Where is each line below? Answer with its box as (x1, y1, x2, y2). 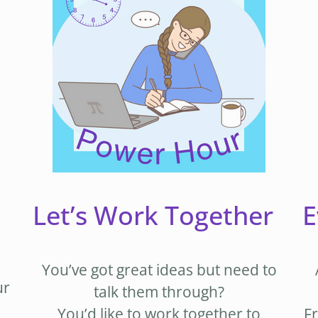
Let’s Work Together (33, 198, 273, 234)
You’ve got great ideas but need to (41, 260, 277, 280)
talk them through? (94, 282, 224, 302)
